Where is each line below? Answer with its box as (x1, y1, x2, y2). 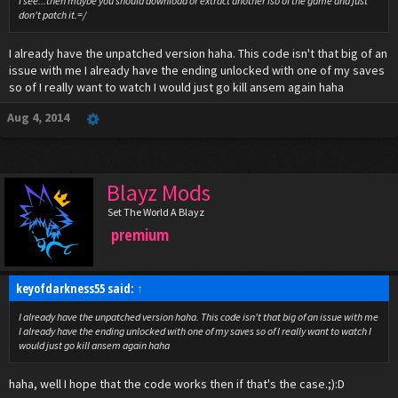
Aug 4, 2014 (7, 109, 69, 125)
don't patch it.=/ (19, 8, 86, 21)
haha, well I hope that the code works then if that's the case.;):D (9, 376, 345, 392)
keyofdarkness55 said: (16, 280, 137, 297)
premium (111, 224, 169, 245)
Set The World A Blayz (107, 205, 204, 219)
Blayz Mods (107, 179, 211, 207)
